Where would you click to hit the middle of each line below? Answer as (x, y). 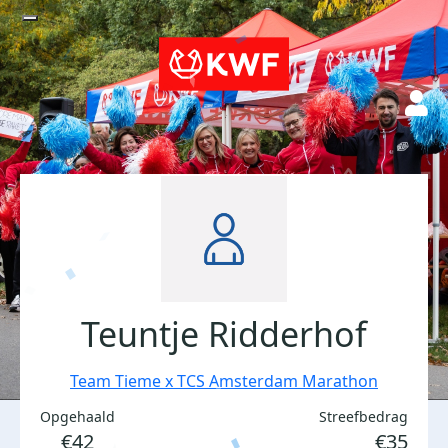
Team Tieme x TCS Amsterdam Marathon (224, 381)
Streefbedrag (363, 416)
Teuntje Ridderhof (224, 334)
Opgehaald (77, 416)
